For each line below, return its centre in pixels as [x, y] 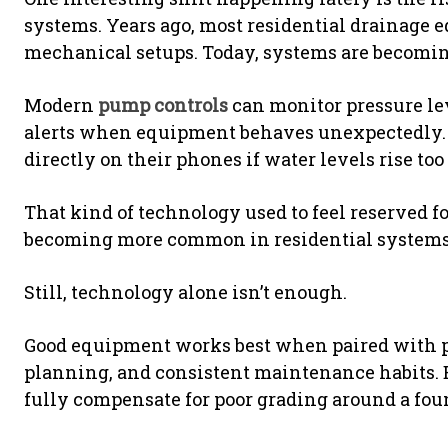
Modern [61, 105]
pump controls [163, 105]
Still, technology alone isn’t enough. [185, 292]
